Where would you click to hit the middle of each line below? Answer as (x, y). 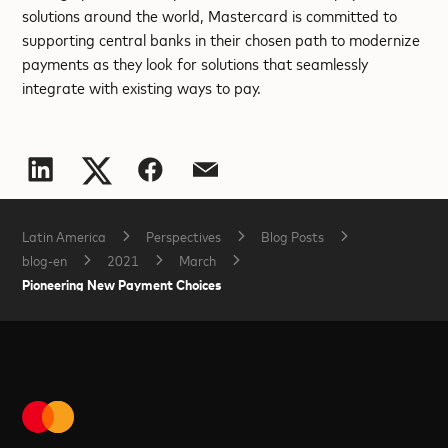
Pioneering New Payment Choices (122, 283)
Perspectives (184, 235)
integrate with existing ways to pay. (142, 87)
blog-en (45, 259)
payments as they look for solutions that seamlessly (195, 63)
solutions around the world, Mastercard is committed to (210, 15)
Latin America (64, 235)
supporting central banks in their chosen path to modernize (221, 39)
